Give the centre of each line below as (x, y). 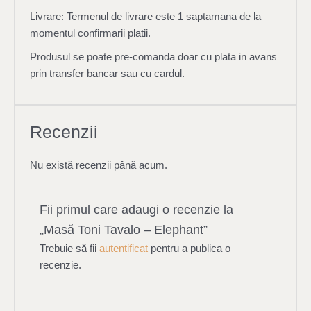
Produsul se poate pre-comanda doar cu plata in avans (153, 57)
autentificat (124, 249)
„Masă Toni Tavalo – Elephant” (124, 230)
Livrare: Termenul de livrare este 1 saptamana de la (145, 17)
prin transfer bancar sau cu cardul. (107, 74)
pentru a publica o (190, 249)
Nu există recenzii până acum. (98, 166)
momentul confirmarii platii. (90, 34)
